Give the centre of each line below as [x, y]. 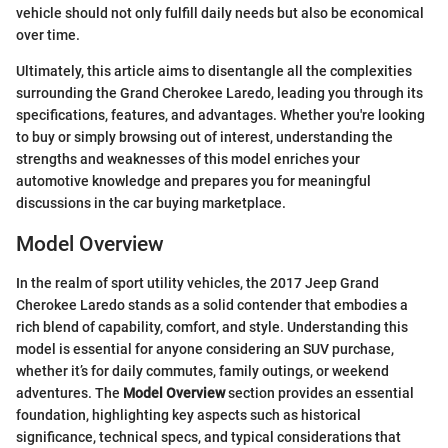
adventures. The [69, 392]
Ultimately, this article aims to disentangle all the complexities [214, 71]
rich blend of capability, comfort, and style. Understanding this [212, 326]
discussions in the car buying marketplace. [151, 203]
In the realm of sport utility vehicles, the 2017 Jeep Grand [197, 282]
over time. [48, 35]
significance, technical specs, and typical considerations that [208, 436]
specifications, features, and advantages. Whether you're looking [220, 115]
